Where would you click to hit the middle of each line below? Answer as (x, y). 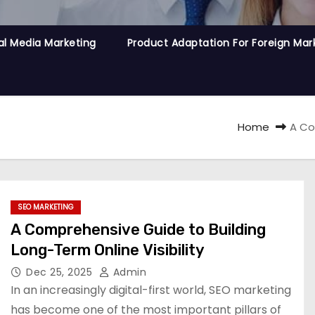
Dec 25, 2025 (61, 272)
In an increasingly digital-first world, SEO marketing (151, 290)
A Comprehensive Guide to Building (138, 230)
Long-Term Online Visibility (108, 250)
